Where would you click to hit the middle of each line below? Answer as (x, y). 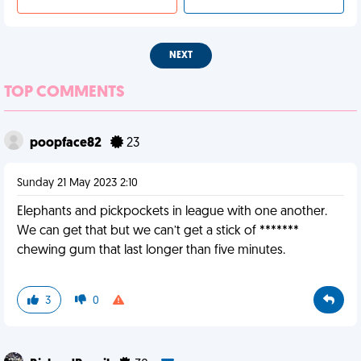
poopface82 (67, 143)
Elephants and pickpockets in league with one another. (172, 212)
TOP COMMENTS (64, 93)
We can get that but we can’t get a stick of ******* (158, 231)
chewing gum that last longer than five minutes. (151, 251)
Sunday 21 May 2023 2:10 (77, 183)
